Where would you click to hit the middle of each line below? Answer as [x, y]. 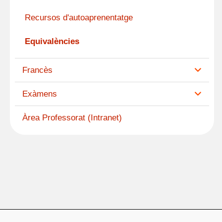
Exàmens [40, 94]
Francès [37, 70]
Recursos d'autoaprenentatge [79, 18]
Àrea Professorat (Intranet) [72, 118]
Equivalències [52, 41]
